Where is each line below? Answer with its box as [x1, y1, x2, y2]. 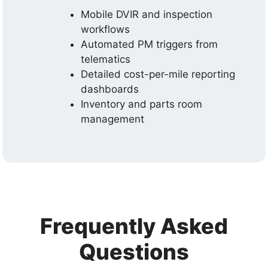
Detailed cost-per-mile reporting [81, 68, 236, 80]
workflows [81, 23, 130, 35]
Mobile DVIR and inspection [81, 8, 213, 20]
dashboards [81, 83, 139, 95]
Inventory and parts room [81, 98, 203, 110]
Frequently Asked [40, 213, 228, 239]
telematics [81, 53, 131, 65]
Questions [79, 239, 189, 265]
